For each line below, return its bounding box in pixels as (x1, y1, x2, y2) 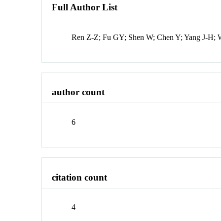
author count (52, 87, 105, 98)
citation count (52, 172, 108, 183)
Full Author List (52, 1, 118, 12)
